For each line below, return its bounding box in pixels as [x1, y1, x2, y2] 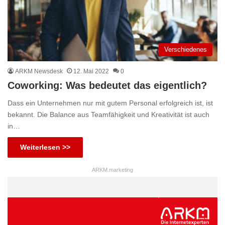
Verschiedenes [164, 46, 207, 54]
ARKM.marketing [92, 167, 133, 173]
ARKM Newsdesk [15, 68, 63, 75]
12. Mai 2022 [73, 68, 109, 75]
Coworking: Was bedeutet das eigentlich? [8, 80, 207, 91]
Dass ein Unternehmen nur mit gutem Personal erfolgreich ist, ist [8, 99, 213, 107]
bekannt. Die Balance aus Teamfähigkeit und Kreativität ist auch [8, 110, 209, 119]
